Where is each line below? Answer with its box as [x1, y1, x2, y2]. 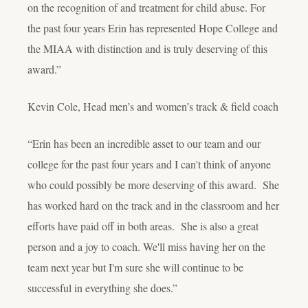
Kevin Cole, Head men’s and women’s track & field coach [27, 98, 278, 113]
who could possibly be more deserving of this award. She [27, 177, 279, 192]
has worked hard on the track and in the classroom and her [27, 197, 279, 212]
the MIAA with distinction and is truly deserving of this [27, 41, 267, 56]
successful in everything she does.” [27, 280, 181, 295]
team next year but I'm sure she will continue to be [27, 259, 243, 274]
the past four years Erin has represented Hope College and [27, 20, 278, 35]
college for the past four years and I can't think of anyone [27, 156, 271, 171]
